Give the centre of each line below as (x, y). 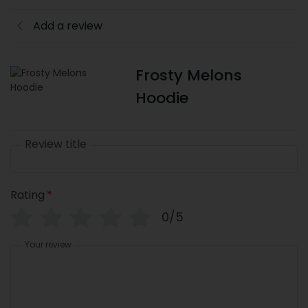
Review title (56, 144)
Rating (27, 195)
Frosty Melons (188, 75)
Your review (48, 244)
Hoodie (162, 98)
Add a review (68, 25)
